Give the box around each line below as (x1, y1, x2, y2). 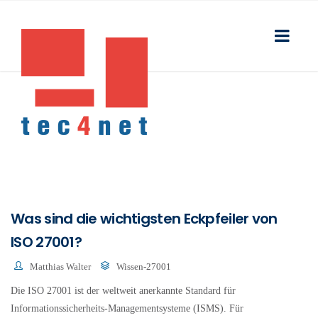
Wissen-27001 (116, 261, 171, 272)
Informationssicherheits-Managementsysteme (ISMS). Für (11, 303, 243, 314)
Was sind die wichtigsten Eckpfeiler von (11, 209, 278, 229)
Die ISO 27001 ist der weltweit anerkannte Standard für (11, 285, 236, 297)
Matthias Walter (30, 261, 91, 272)
